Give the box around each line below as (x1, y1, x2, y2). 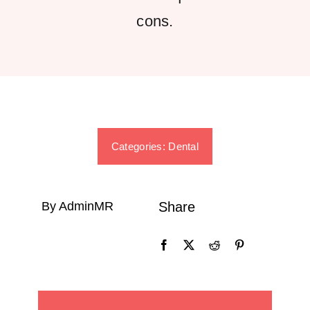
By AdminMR (42, 199, 113, 213)
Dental (168, 140, 199, 152)
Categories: (111, 140, 169, 152)
